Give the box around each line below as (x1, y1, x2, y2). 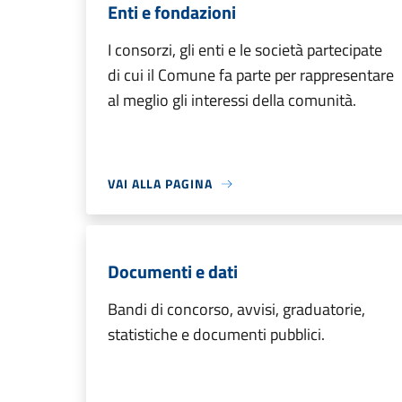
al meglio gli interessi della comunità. (108, 88, 356, 112)
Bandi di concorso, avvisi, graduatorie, (108, 297, 365, 321)
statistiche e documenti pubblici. (108, 322, 325, 346)
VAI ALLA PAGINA (108, 174, 213, 193)
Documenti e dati (108, 258, 238, 285)
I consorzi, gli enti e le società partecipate (108, 38, 382, 62)
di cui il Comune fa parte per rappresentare (108, 63, 394, 87)
